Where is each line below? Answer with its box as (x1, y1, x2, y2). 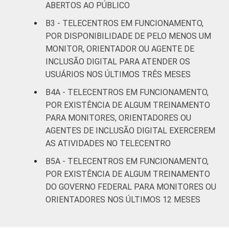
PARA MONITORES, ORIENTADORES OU (45, 112, 191, 123)
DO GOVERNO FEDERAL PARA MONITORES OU (45, 181, 216, 192)
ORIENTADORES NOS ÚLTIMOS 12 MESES (45, 194, 200, 204)
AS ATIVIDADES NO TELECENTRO (45, 138, 171, 148)
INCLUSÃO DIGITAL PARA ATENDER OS (45, 56, 190, 66)
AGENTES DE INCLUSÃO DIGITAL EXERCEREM (45, 125, 215, 135)
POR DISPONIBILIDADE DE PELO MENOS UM (45, 31, 211, 41)
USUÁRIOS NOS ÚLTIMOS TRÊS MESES (45, 69, 191, 79)
